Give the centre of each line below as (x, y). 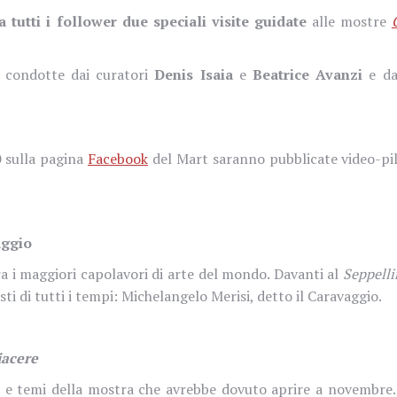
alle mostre (349, 21)
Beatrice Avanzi (304, 74)
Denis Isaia (197, 74)
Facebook (117, 158)
